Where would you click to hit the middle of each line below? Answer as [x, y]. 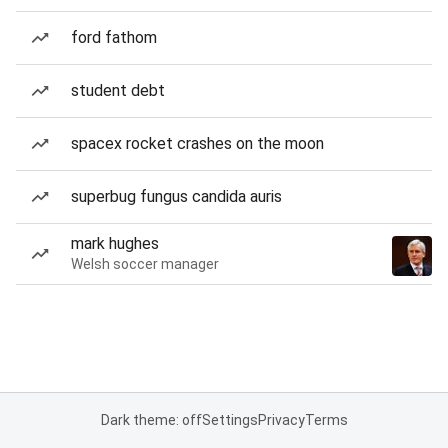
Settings [229, 420]
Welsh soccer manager [145, 264]
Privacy [281, 420]
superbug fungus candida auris [176, 196]
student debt [118, 90]
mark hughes [115, 243]
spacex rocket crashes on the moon [197, 143]
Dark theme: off [151, 420]
